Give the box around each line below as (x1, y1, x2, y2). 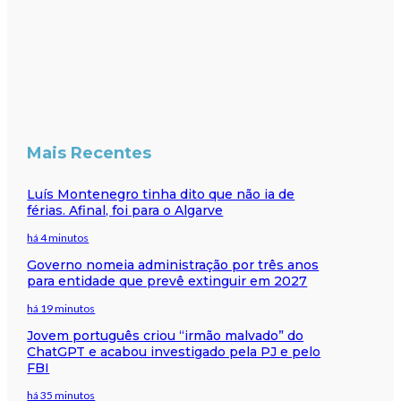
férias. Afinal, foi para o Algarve (27, 201, 224, 218)
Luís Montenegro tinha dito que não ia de (27, 185, 295, 202)
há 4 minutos (27, 230, 90, 244)
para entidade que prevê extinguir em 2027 (27, 272, 308, 289)
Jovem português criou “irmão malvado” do (27, 327, 304, 344)
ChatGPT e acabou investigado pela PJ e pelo (27, 343, 321, 360)
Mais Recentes (27, 142, 152, 163)
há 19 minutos (27, 301, 96, 315)
